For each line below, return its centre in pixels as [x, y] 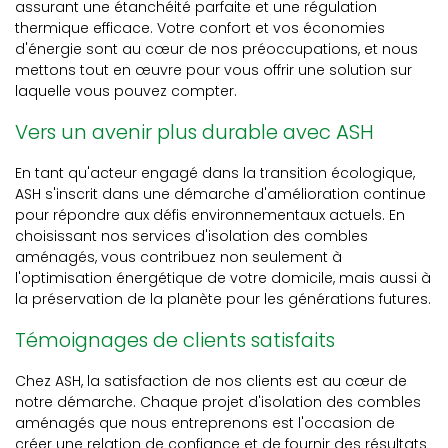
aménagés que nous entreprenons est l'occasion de [205, 423]
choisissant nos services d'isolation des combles [191, 236]
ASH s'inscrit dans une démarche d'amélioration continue [220, 194]
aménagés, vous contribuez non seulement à [178, 257]
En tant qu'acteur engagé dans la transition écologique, [215, 173]
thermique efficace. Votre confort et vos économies [200, 28]
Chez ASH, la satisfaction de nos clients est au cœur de [211, 381]
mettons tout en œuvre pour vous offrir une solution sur [213, 70]
